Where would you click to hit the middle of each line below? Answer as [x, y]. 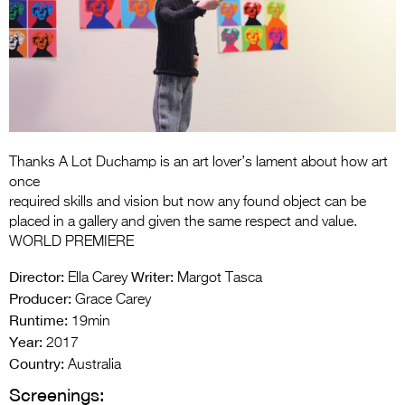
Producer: [40, 299]
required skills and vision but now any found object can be [188, 203]
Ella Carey [96, 279]
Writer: [152, 277]
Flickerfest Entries [283, 41]
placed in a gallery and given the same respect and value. [183, 223]
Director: [37, 277]
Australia [93, 366]
